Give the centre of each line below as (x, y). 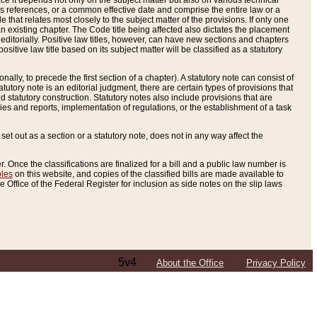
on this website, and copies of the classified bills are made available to (148, 174)
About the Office (190, 263)
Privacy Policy (276, 263)
